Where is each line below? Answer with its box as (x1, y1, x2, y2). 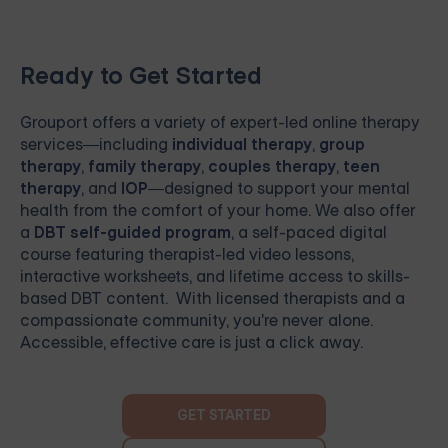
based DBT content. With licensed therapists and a (20, 288, 405, 310)
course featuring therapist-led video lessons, (20, 244, 354, 266)
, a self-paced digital (231, 222, 387, 244)
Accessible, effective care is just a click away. (20, 332, 363, 354)
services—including (20, 134, 172, 156)
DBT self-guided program (34, 222, 231, 244)
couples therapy (208, 156, 336, 178)
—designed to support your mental (148, 178, 410, 200)
